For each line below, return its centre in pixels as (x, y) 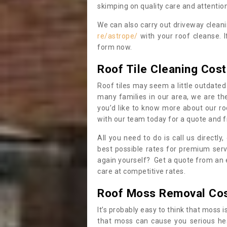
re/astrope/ (118, 36)
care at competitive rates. (141, 171)
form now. (115, 47)
